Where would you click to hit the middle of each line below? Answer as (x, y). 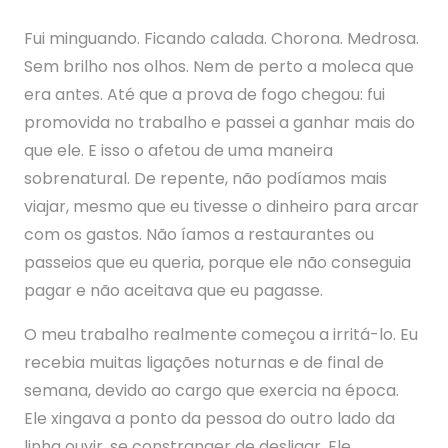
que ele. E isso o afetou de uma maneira (178, 150)
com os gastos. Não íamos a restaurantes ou (199, 234)
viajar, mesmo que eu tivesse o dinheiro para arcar (221, 206)
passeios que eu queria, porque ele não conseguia (217, 262)
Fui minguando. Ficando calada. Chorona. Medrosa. (221, 38)
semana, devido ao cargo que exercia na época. (211, 390)
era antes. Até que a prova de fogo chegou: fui (204, 94)
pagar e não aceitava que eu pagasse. (173, 290)
